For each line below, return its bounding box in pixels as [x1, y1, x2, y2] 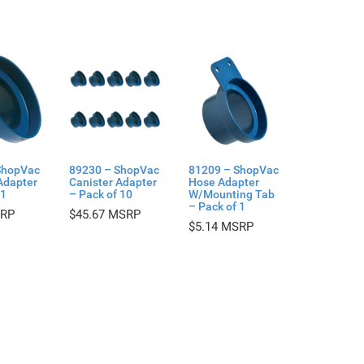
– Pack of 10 [68, 187, 132, 201]
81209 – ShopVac [188, 162, 279, 176]
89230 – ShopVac [68, 162, 159, 176]
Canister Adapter [68, 175, 157, 188]
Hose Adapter [188, 175, 259, 188]
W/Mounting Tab [188, 187, 275, 201]
